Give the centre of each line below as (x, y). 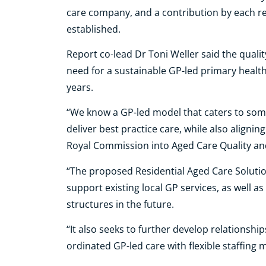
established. (94, 29)
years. (80, 87)
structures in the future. (120, 204)
